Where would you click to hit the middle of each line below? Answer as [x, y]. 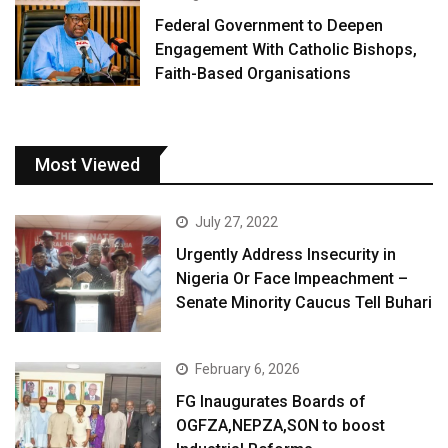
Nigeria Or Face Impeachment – [292, 279]
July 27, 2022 [237, 222]
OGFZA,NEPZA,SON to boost [281, 426]
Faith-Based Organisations [253, 73]
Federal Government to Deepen [269, 25]
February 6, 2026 [248, 369]
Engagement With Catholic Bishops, [286, 49]
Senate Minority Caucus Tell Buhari [304, 303]
